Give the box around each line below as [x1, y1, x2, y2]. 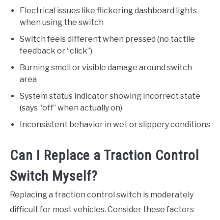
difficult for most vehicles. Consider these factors [10, 204, 194, 214]
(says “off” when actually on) [20, 103, 122, 112]
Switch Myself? [10, 167, 98, 184]
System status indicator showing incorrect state [20, 91, 200, 101]
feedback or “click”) [20, 46, 92, 55]
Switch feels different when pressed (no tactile [20, 34, 195, 44]
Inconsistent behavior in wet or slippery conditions [20, 119, 210, 129]
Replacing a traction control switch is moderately [10, 190, 193, 199]
